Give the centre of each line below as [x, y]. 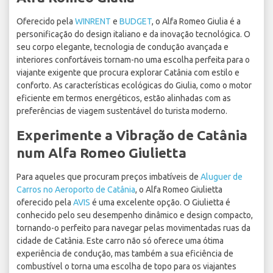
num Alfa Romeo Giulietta [101, 153]
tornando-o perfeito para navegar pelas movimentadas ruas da [133, 228]
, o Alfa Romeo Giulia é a [196, 22]
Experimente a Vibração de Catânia [132, 135]
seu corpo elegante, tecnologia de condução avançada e [122, 47]
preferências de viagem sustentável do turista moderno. [122, 111]
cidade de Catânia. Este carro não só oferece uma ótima [120, 241]
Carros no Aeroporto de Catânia [76, 190]
